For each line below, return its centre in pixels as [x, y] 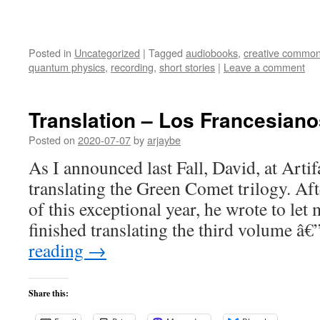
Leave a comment [264, 67]
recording [132, 67]
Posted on [52, 140]
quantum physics [67, 67]
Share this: [49, 293]
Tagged [166, 52]
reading [58, 250]
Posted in [50, 52]
